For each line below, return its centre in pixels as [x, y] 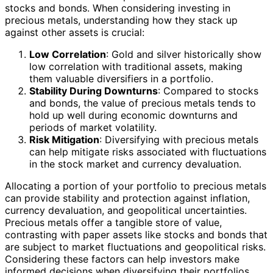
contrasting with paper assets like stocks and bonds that [136, 234]
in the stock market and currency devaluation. [135, 164]
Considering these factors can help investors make [122, 259]
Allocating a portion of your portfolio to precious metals [136, 186]
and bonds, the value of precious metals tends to [143, 103]
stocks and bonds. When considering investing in [118, 8]
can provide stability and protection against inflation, [127, 198]
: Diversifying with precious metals [179, 139]
